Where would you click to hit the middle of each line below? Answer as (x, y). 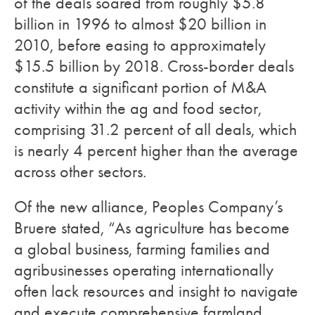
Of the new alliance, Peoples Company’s (148, 207)
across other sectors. (80, 172)
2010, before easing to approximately (140, 45)
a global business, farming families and (142, 249)
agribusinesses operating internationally (144, 270)
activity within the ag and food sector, (138, 108)
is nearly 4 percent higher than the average (156, 150)
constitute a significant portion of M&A (140, 87)
